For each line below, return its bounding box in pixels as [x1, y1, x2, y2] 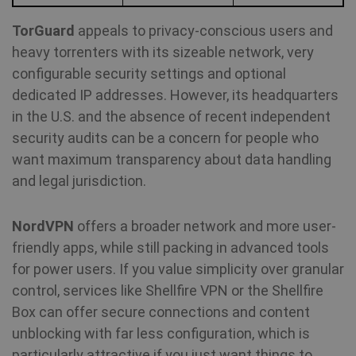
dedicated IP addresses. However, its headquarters [12, 87, 339, 103]
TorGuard [12, 22, 75, 39]
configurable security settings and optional [12, 65, 286, 82]
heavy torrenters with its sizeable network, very [12, 44, 314, 60]
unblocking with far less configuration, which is [12, 325, 310, 342]
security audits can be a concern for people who [12, 130, 319, 146]
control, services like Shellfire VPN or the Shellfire [12, 282, 323, 299]
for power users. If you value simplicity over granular [12, 261, 344, 277]
